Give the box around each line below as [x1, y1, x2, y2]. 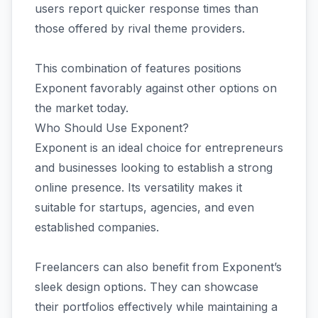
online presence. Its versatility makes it [35, 180, 242, 194]
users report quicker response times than [35, 1, 258, 16]
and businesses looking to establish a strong [35, 160, 273, 175]
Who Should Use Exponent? [35, 121, 189, 135]
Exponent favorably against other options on [35, 81, 277, 95]
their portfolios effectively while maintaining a [35, 300, 278, 314]
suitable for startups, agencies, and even [35, 200, 254, 214]
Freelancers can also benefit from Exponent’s [35, 260, 282, 274]
